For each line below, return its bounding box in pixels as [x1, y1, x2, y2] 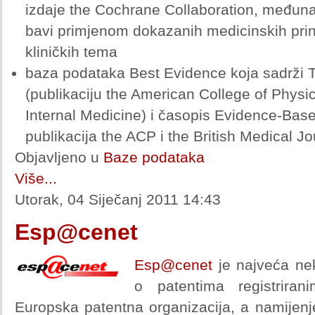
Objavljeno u [15, 149, 99, 165]
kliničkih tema [25, 44, 122, 60]
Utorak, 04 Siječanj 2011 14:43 [15, 191, 221, 207]
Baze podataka [103, 149, 205, 165]
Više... [15, 170, 57, 186]
